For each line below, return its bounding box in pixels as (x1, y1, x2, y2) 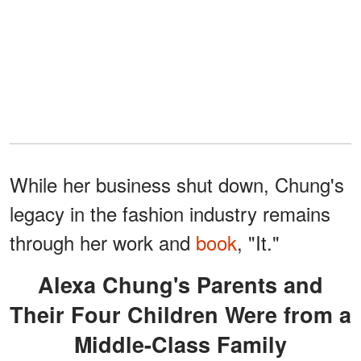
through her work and (10, 227, 196, 256)
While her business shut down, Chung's (10, 169, 344, 198)
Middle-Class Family (74, 328, 287, 359)
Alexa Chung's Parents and (38, 268, 54, 300)
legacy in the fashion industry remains (10, 198, 330, 227)
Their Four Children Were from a (10, 298, 351, 330)
